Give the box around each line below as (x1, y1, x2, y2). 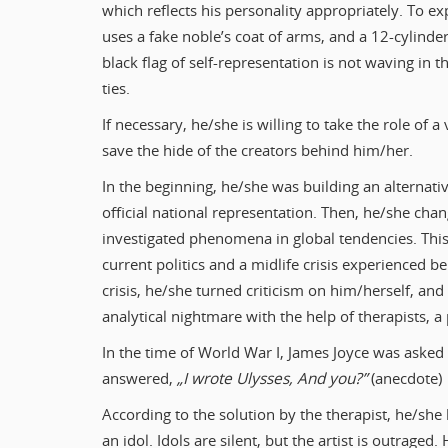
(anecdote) (371, 368, 446, 390)
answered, (102, 368, 177, 390)
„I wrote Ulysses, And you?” (177, 368, 371, 390)
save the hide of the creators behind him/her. (102, 140, 417, 162)
